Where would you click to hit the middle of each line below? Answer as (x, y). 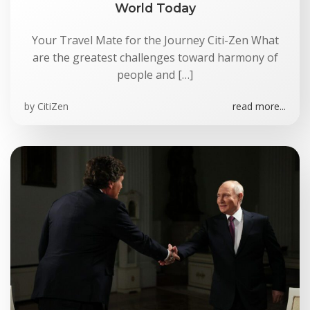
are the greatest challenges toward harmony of (155, 57)
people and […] (155, 75)
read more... (259, 106)
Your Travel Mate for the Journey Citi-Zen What (155, 40)
